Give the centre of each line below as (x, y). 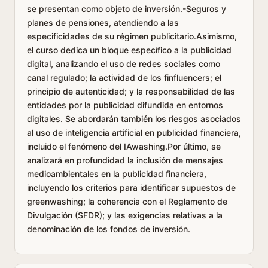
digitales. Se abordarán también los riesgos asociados (134, 119)
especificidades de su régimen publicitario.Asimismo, (132, 36)
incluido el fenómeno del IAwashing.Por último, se (124, 146)
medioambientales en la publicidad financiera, (117, 174)
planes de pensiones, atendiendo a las (103, 22)
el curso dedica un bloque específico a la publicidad (129, 50)
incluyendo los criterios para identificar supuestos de (131, 188)
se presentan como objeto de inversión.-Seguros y (127, 9)
